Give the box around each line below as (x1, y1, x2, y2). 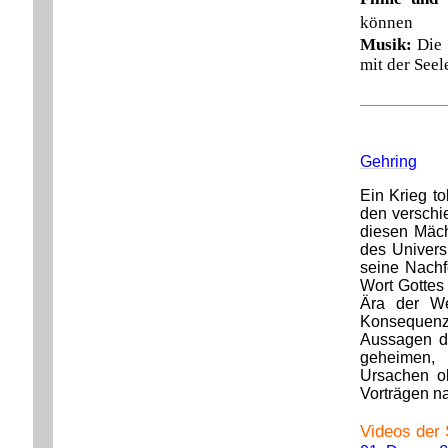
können (359, 12, 413, 32)
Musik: (359, 34, 412, 54)
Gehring (359, 152, 417, 170)
